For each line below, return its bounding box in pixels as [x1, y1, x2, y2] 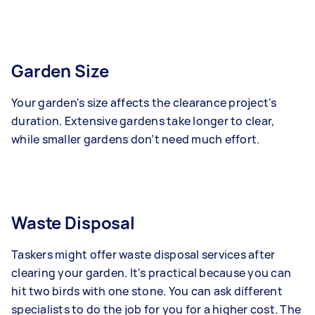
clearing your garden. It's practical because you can [11, 265, 291, 281]
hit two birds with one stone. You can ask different [11, 283, 283, 300]
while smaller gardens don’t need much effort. [11, 131, 260, 148]
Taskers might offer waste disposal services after [11, 247, 276, 263]
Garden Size [11, 59, 109, 83]
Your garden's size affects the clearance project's [11, 95, 277, 111]
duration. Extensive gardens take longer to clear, [11, 113, 275, 129]
